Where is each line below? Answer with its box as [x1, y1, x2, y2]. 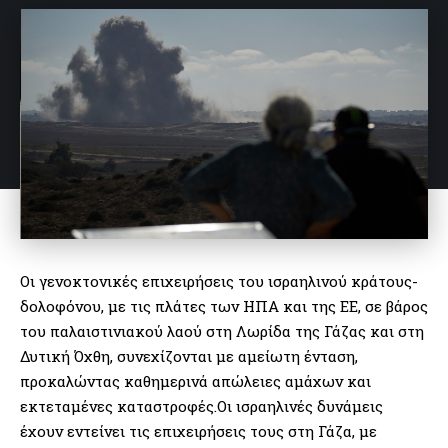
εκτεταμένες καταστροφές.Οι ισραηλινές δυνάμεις [20, 395, 383, 416]
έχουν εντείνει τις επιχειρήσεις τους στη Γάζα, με [20, 420, 377, 441]
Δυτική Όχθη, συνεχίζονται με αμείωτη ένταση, [20, 345, 358, 366]
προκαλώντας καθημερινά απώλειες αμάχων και [20, 370, 371, 391]
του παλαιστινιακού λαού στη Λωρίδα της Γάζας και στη [20, 320, 424, 341]
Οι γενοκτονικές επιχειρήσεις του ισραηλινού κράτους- [20, 270, 418, 291]
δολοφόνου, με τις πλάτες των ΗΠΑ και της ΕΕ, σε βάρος [20, 295, 428, 316]
